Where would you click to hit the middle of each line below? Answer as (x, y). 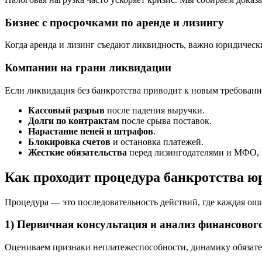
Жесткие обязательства (77, 152)
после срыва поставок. (166, 120)
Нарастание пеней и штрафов (91, 131)
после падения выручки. (155, 110)
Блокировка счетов (69, 142)
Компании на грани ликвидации (88, 67)
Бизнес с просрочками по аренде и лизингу (114, 22)
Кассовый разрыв (66, 110)
